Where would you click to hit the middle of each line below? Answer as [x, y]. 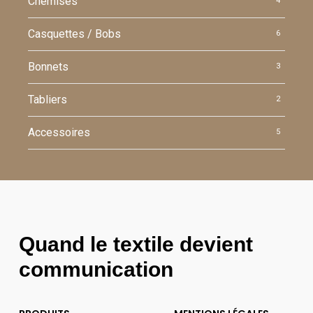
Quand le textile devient [136, 245]
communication [96, 270]
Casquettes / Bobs [75, 34]
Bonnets [49, 67]
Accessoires [59, 133]
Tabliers [48, 100]
